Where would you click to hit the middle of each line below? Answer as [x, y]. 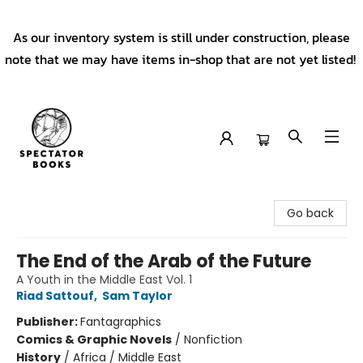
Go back [310, 213]
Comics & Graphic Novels [94, 340]
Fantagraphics [121, 322]
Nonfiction [213, 340]
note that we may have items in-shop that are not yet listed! [181, 59]
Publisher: [48, 322]
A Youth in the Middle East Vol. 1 [104, 280]
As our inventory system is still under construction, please [181, 37]
